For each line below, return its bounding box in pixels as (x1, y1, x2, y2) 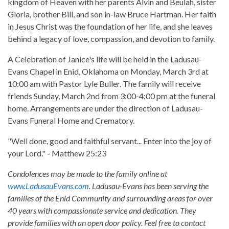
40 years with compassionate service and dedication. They (8, 205, 196, 216)
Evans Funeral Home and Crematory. (8, 116, 134, 126)
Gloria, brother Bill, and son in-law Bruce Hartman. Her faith (8, 9, 216, 19)
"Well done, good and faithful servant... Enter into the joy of (8, 136, 212, 146)
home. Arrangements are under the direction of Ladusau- (8, 103, 203, 113)
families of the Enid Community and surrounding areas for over (8, 193, 213, 203)
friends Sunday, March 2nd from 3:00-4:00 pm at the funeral (8, 91, 215, 101)
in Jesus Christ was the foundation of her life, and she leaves (8, 21, 213, 32)
